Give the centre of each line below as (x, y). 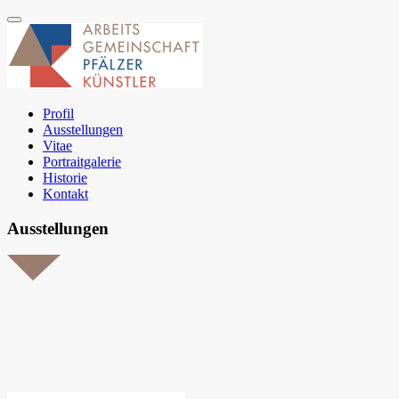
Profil (58, 114)
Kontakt (65, 194)
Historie (65, 178)
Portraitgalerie (82, 162)
